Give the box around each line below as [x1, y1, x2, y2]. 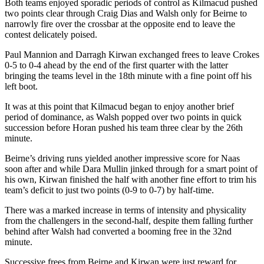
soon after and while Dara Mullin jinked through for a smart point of [5, 163, 258, 174]
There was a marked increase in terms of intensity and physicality [5, 204, 246, 215]
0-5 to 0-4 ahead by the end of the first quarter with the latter [5, 60, 228, 70]
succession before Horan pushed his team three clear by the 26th [5, 122, 243, 133]
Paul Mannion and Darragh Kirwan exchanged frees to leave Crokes [5, 49, 259, 60]
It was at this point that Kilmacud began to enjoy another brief [5, 101, 234, 111]
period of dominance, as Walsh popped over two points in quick [5, 111, 242, 122]
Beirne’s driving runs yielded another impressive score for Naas [5, 153, 240, 163]
